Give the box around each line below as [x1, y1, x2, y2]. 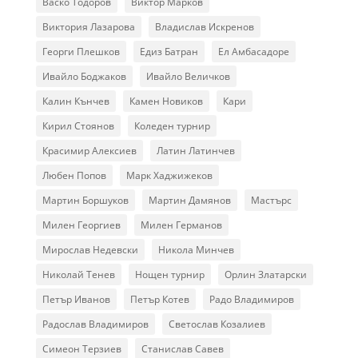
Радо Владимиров [209, 292, 294, 306]
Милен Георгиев [42, 218, 121, 232]
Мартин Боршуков [42, 193, 129, 207]
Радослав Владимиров [42, 317, 149, 331]
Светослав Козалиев [168, 317, 265, 331]
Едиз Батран [139, 45, 198, 58]
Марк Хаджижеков [125, 169, 213, 182]
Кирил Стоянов [42, 119, 114, 133]
